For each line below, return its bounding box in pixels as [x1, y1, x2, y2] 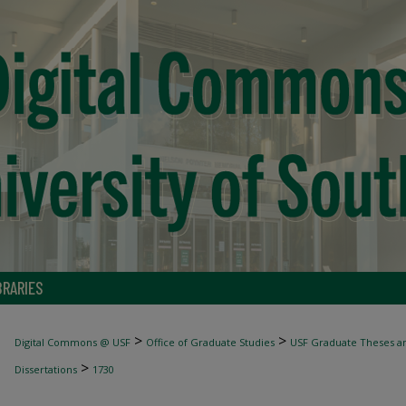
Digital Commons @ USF [14, 335, 130, 349]
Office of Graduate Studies [146, 335, 275, 349]
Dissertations [14, 362, 77, 376]
